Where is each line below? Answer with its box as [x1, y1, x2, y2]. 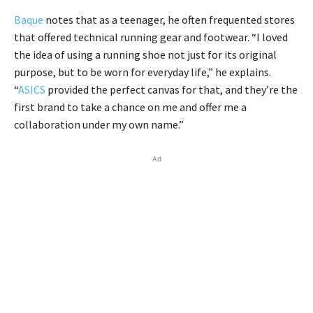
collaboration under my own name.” [14, 117, 184, 131]
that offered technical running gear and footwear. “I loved [14, 29, 288, 44]
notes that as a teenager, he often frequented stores [43, 12, 295, 27]
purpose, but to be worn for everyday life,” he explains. [14, 64, 271, 79]
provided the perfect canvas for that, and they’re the [45, 82, 298, 96]
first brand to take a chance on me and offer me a [14, 99, 247, 114]
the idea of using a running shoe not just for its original [14, 47, 277, 61]
